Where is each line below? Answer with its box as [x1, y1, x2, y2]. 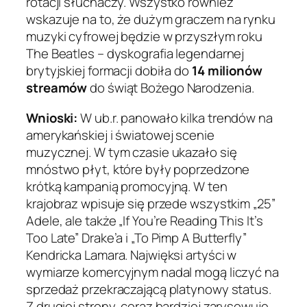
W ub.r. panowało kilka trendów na [77, 108, 273, 127]
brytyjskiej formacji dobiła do [26, 62, 192, 80]
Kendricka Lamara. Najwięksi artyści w [26, 245, 237, 264]
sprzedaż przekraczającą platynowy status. [26, 280, 271, 298]
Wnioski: [26, 108, 78, 127]
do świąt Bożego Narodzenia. [87, 79, 254, 97]
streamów [26, 79, 88, 97]
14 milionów [191, 62, 262, 80]
